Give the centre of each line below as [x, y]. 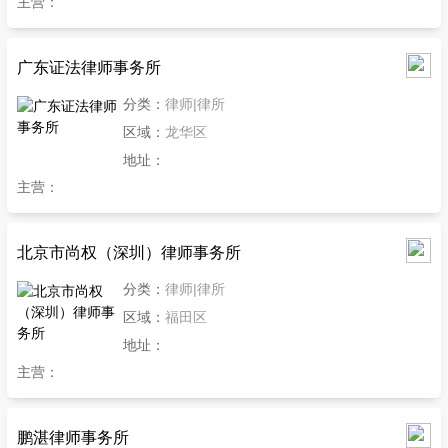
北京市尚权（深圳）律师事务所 [129, 252]
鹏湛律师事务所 [73, 437]
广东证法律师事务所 [89, 67]
